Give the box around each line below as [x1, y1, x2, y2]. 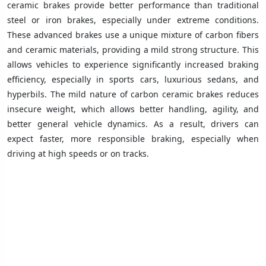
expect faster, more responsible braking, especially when [7, 132, 259, 144]
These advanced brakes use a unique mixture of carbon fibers [7, 28, 259, 40]
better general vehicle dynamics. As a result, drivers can [7, 118, 259, 129]
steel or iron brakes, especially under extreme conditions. [7, 14, 259, 26]
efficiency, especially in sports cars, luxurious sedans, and [7, 73, 259, 85]
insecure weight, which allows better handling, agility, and [7, 103, 259, 115]
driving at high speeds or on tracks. [7, 147, 149, 159]
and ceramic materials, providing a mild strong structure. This [7, 43, 259, 55]
